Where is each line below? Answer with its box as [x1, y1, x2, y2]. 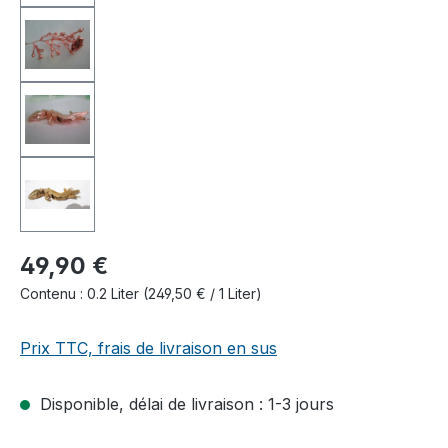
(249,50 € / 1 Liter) [143, 284, 262, 302]
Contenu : [20, 284, 87, 302]
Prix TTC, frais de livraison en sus [20, 337, 277, 358]
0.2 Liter [87, 284, 143, 302]
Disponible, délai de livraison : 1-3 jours [35, 393, 334, 414]
